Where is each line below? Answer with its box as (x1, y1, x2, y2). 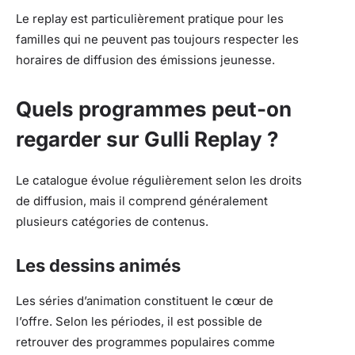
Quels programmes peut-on (16, 96, 292, 121)
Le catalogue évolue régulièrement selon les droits (16, 172, 302, 188)
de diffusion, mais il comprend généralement (16, 193, 268, 208)
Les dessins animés (16, 254, 181, 276)
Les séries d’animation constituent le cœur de (16, 292, 273, 308)
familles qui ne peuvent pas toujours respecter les (16, 31, 299, 47)
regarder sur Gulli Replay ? (16, 126, 279, 151)
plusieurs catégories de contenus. (16, 213, 208, 229)
